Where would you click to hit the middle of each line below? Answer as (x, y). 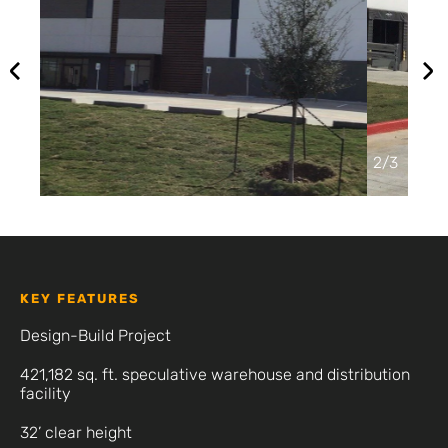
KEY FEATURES (80, 298)
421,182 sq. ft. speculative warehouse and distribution (215, 374)
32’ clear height (76, 432)
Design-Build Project (95, 335)
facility (45, 393)
